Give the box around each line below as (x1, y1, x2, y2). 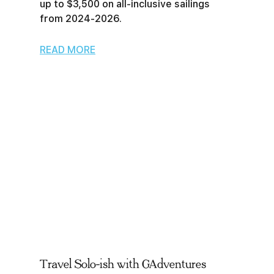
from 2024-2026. (40, 13, 122, 24)
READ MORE (40, 44, 95, 56)
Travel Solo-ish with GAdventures (40, 257, 206, 271)
